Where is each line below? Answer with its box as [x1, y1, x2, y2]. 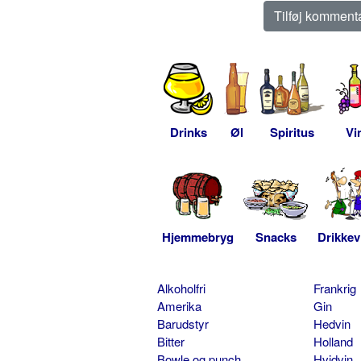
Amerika [157, 297, 201, 314]
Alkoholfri [157, 279, 205, 297]
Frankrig [313, 279, 356, 297]
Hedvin [313, 314, 351, 332]
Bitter [157, 332, 185, 350]
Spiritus [270, 122, 314, 141]
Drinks [169, 122, 207, 141]
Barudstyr [157, 314, 209, 332]
